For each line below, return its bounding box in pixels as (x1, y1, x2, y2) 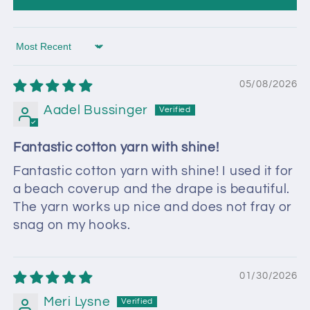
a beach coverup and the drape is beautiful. (12, 182, 290, 196)
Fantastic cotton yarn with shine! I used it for (12, 164, 293, 178)
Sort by (12, 47, 57, 61)
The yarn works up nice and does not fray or (12, 200, 292, 214)
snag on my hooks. (12, 218, 131, 232)
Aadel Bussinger (43, 103, 148, 117)
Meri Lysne (43, 295, 111, 309)
